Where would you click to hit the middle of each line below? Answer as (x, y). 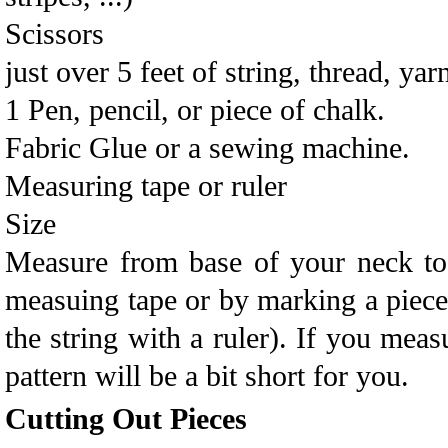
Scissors (54, 33)
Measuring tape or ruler (146, 185)
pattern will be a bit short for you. (207, 375)
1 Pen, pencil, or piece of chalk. (195, 109)
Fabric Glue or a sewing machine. (207, 147)
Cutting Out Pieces (126, 418)
